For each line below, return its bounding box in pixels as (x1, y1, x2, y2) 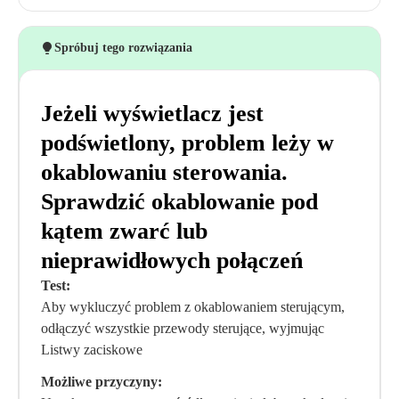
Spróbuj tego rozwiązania (54, 41, 192, 54)
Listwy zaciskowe (41, 342, 142, 357)
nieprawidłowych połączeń (41, 248, 303, 273)
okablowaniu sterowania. (41, 159, 288, 185)
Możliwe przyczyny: (41, 374, 162, 389)
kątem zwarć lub (41, 218, 208, 244)
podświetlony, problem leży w (41, 130, 334, 156)
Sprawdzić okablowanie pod (41, 189, 318, 215)
